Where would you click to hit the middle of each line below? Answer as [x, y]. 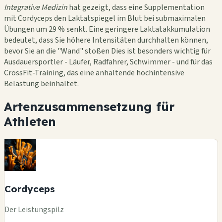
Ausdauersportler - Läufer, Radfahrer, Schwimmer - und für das [108, 62]
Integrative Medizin [36, 7]
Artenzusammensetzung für [89, 106]
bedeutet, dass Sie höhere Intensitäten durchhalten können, [106, 40]
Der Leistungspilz [34, 210]
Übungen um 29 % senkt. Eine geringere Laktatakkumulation [107, 29]
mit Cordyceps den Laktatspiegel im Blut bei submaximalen [105, 18]
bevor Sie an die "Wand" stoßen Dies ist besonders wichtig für [107, 51]
